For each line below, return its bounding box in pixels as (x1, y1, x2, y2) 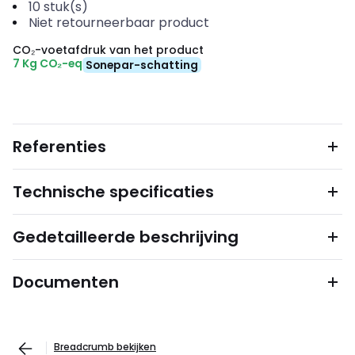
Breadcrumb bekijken (54, 340, 156, 353)
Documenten (13, 271, 119, 293)
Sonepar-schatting (86, 57, 198, 73)
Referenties (13, 136, 106, 158)
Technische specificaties (13, 181, 214, 203)
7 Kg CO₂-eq (13, 55, 82, 71)
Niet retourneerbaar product (28, 13, 209, 32)
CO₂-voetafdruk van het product (13, 42, 204, 58)
